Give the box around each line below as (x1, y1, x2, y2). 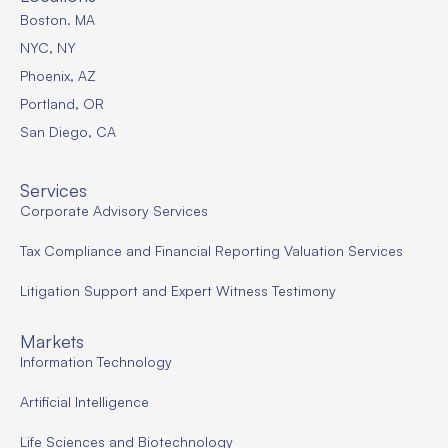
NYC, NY (20, 38, 76, 56)
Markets (20, 330, 84, 353)
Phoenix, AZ (20, 66, 96, 84)
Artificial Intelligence (20, 393, 149, 411)
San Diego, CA (20, 122, 116, 140)
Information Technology (20, 353, 172, 371)
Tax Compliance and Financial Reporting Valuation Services (20, 242, 403, 260)
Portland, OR (20, 94, 104, 112)
